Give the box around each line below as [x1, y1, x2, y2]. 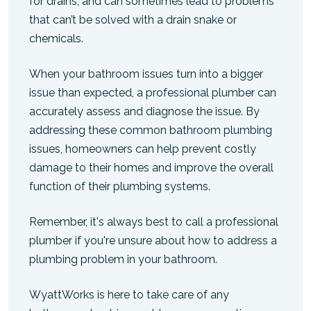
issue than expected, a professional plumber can [29, 85, 276, 99]
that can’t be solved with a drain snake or [29, 12, 237, 26]
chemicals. [29, 31, 83, 45]
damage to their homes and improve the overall [29, 160, 274, 174]
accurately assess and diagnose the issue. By [29, 104, 260, 118]
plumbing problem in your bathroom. [29, 252, 217, 266]
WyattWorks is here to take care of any [29, 287, 229, 301]
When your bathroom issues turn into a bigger [29, 67, 263, 81]
